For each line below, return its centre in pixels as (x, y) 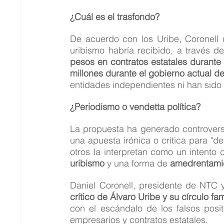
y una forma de (137, 163)
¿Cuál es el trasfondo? (115, 16)
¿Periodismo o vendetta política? (135, 106)
